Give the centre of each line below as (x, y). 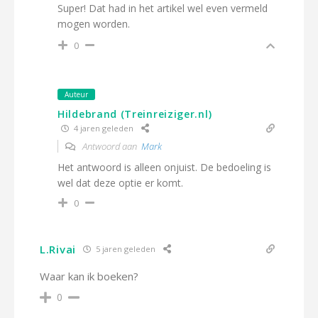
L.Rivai (58, 249)
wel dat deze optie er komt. (120, 182)
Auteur (76, 94)
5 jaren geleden (124, 249)
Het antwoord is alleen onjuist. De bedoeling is (164, 167)
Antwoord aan (111, 146)
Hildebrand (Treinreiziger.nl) (135, 114)
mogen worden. (94, 23)
